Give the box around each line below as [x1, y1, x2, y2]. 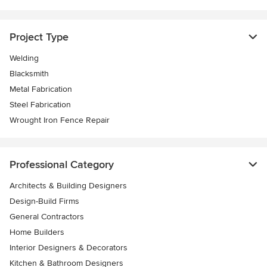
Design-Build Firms [10, 196, 79, 206]
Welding [10, 53, 39, 63]
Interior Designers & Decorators [10, 243, 128, 253]
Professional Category [10, 158, 114, 171]
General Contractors [10, 212, 84, 222]
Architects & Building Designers [10, 181, 127, 191]
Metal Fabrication [10, 84, 72, 94]
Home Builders [10, 227, 64, 237]
